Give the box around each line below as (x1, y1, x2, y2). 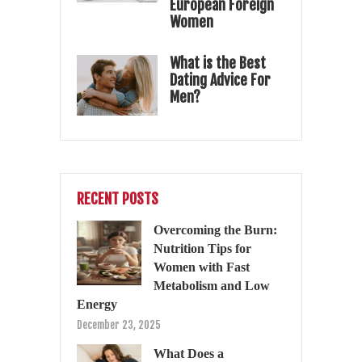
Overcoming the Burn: (154, 222, 277, 237)
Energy (77, 297, 117, 311)
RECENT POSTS (77, 189, 158, 208)
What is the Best (170, 53, 266, 72)
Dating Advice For (170, 70, 271, 89)
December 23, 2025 (77, 318, 161, 331)
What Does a (154, 346, 224, 360)
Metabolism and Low (154, 278, 270, 293)
